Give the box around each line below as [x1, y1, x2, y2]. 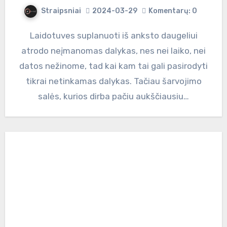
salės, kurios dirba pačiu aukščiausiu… [38, 91, 189, 101]
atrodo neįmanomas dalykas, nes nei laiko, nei [21, 45, 206, 56]
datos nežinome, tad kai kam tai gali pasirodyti [19, 60, 208, 71]
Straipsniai [41, 6, 81, 15]
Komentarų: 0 [148, 7, 197, 16]
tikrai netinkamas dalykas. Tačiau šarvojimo [25, 75, 202, 86]
